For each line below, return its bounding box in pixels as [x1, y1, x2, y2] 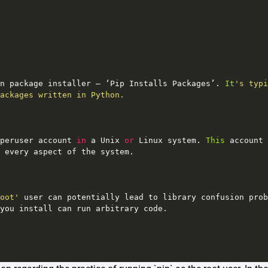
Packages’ [172, 78, 215, 88]
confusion [200, 192, 244, 202]
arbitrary [95, 203, 139, 213]
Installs [129, 78, 167, 88]
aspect [33, 147, 62, 156]
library [162, 192, 196, 202]
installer [47, 78, 91, 88]
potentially [66, 192, 120, 202]
